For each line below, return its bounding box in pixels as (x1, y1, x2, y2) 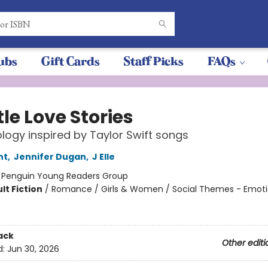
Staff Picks (124, 54, 184, 68)
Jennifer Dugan (13, 151, 86, 163)
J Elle (92, 151, 115, 163)
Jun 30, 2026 (7, 243, 59, 255)
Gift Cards (41, 54, 100, 68)
